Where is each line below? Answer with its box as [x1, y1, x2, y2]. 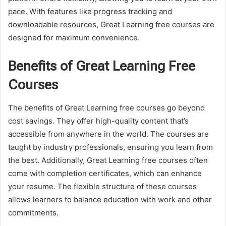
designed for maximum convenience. [8, 33, 140, 43]
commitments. [8, 207, 59, 217]
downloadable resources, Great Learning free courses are [8, 20, 214, 30]
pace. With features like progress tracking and [8, 7, 172, 17]
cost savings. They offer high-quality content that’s [8, 116, 189, 126]
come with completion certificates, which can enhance [8, 168, 202, 178]
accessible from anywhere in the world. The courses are [8, 129, 209, 139]
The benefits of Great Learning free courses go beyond [8, 102, 205, 112]
